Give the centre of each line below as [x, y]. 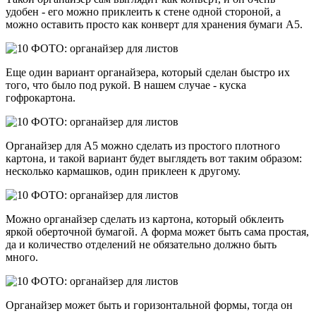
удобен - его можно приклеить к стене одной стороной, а [143, 11]
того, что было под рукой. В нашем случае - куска [126, 85]
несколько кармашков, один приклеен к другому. [123, 171]
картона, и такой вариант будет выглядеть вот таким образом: [154, 158]
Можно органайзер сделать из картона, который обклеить [145, 219]
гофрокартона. [41, 97]
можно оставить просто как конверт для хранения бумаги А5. [154, 24]
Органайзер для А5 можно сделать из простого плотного [143, 145]
